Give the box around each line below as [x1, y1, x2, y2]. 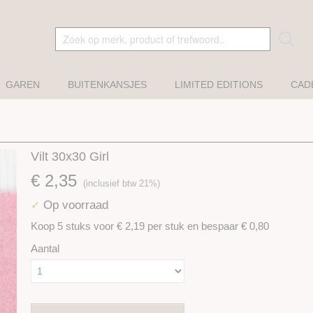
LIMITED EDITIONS [175, 79, 263, 90]
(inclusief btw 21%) [83, 178, 160, 189]
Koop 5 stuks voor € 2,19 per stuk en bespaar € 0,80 [31, 220, 269, 232]
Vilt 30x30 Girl [31, 150, 109, 163]
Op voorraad [40, 198, 108, 211]
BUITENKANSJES [68, 79, 147, 90]
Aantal [31, 242, 59, 254]
